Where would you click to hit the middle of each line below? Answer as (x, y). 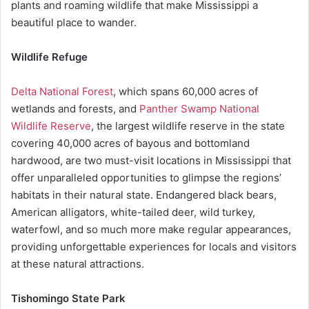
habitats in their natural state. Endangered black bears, (144, 195)
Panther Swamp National (199, 109)
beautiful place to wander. (74, 22)
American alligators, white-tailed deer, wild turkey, (133, 212)
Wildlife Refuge (49, 57)
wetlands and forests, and (75, 109)
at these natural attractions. (78, 264)
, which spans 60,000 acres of (186, 91)
